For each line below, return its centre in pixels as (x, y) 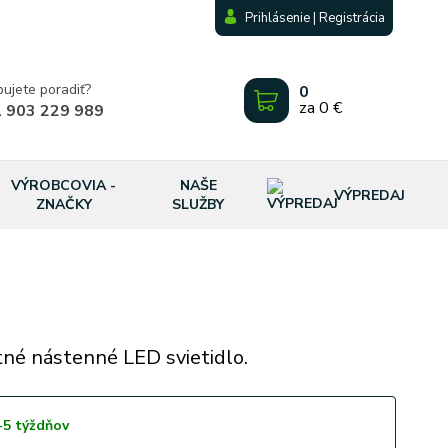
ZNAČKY (63, 204)
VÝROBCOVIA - (64, 185)
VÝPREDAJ (369, 195)
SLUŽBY (198, 204)
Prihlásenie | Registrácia (315, 18)
